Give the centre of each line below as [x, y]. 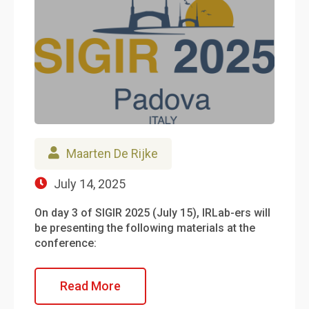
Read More [90, 286]
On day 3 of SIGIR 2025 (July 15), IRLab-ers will [152, 212]
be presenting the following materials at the [145, 228]
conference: [66, 243]
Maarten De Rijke [112, 153]
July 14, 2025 [90, 183]
